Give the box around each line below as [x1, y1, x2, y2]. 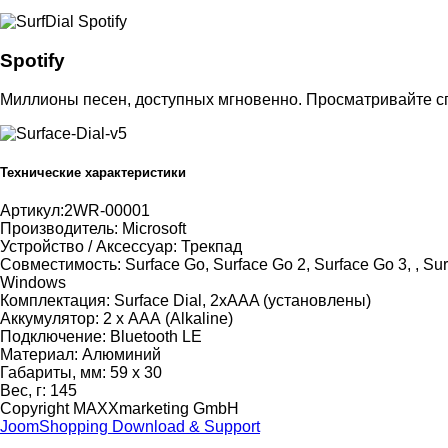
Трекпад [181, 237, 242, 255]
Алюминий [82, 345, 161, 363]
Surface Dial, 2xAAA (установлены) [114, 291, 371, 309]
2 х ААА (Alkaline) [103, 309, 233, 327]
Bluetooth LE [110, 327, 202, 345]
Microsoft [122, 219, 186, 237]
